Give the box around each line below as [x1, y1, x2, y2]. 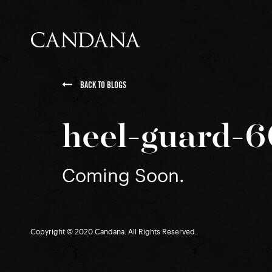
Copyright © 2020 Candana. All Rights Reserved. [30, 228, 197, 236]
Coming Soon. [62, 167, 184, 185]
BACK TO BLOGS [78, 80, 126, 90]
